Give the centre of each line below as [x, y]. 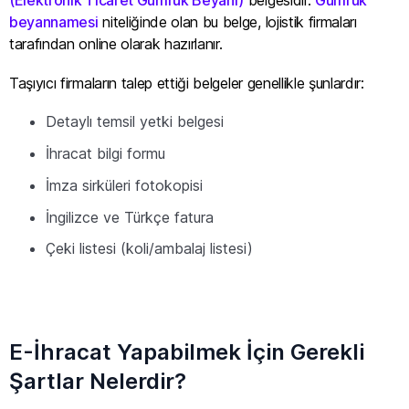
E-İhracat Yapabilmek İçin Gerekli [187, 351]
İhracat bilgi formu [105, 153]
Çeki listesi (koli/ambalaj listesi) [149, 249]
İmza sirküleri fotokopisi [124, 185]
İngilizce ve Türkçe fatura [130, 217]
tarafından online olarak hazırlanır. [116, 43]
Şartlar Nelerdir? [98, 381]
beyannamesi [54, 21]
